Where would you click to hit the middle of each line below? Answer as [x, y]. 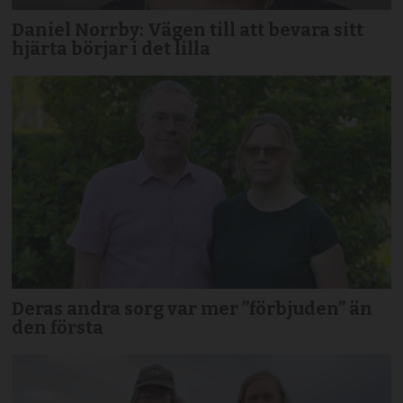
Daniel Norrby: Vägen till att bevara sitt [188, 29]
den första [58, 327]
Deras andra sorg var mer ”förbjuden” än [193, 308]
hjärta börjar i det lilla [112, 48]
